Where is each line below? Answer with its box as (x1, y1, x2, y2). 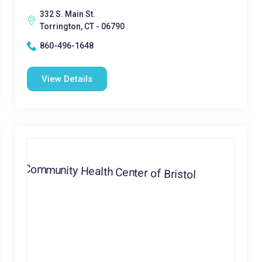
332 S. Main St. (39, 9, 95, 19)
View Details (41, 74, 92, 84)
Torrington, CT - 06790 (39, 22, 125, 31)
